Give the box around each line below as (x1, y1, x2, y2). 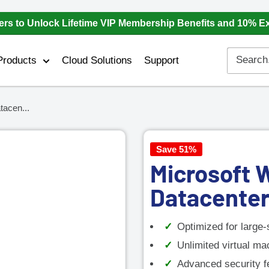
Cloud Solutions (62, 55, 133, 66)
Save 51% (156, 144, 196, 154)
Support (144, 55, 180, 66)
